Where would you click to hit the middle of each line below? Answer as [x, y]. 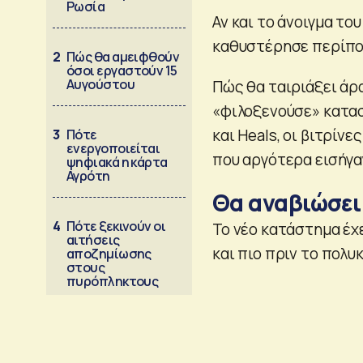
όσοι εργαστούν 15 [122, 70]
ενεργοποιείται [113, 148]
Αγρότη [88, 175]
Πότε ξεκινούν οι [116, 226]
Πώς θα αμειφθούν [123, 56]
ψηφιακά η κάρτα [117, 162]
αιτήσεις [93, 239]
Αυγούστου [101, 84]
